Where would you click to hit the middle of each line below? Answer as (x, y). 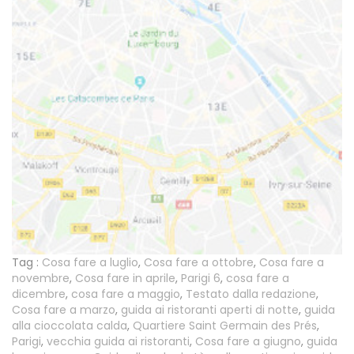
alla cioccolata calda (70, 326)
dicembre (39, 294)
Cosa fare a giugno (248, 342)
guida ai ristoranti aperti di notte (210, 310)
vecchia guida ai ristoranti (118, 342)
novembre (41, 279)
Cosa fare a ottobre (199, 263)
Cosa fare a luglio (90, 263)
